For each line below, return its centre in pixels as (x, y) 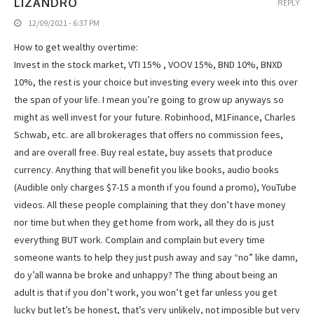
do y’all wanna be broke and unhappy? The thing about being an (146, 274)
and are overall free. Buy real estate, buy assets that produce (143, 152)
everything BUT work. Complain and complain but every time (139, 239)
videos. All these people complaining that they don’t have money (150, 204)
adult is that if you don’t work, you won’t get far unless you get (145, 292)
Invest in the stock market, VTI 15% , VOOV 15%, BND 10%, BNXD (148, 64)
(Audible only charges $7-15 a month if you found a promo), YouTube (155, 187)
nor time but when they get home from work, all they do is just (144, 222)
